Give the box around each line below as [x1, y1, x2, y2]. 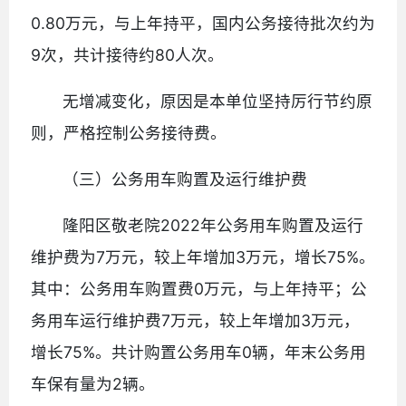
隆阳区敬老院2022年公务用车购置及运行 [63, 215, 364, 235]
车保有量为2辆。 [31, 373, 155, 393]
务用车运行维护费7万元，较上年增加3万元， [31, 310, 360, 330]
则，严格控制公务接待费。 [31, 122, 227, 142]
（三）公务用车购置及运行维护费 [63, 169, 308, 188]
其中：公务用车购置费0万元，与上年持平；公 [31, 278, 367, 298]
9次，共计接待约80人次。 [31, 44, 224, 64]
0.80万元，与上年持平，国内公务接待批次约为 [31, 13, 375, 33]
